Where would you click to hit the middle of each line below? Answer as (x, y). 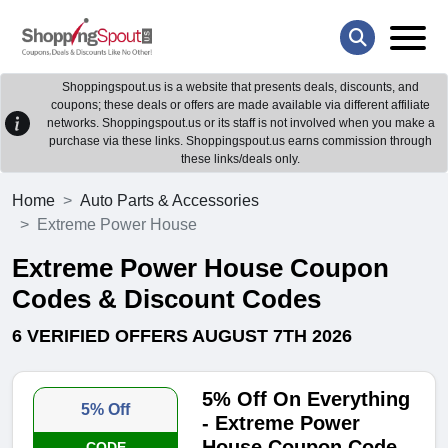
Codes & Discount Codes (166, 299)
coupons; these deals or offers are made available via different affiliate (240, 105)
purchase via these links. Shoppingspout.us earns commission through (240, 141)
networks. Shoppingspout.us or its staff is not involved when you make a (240, 123)
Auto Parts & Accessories (169, 201)
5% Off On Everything (306, 399)
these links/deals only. (240, 159)
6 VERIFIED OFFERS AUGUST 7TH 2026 (182, 336)
